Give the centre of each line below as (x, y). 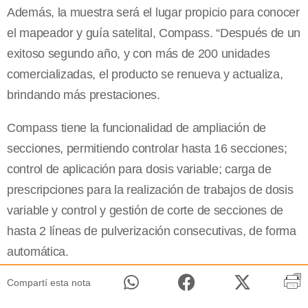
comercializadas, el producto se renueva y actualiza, (145, 75)
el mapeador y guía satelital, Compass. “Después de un (154, 33)
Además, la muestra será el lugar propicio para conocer (153, 13)
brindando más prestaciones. (87, 95)
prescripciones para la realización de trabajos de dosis (150, 190)
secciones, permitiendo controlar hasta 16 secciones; (147, 149)
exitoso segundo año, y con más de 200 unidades (139, 54)
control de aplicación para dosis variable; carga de (139, 169)
